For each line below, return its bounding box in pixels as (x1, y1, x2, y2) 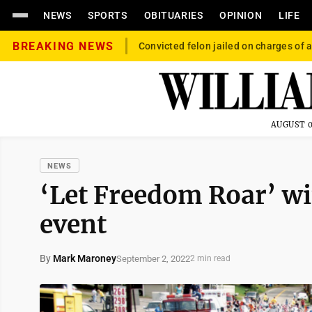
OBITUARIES (143, 10, 203, 21)
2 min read (190, 253, 231, 263)
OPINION (219, 10, 263, 21)
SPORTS (88, 10, 127, 21)
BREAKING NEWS (13, 39, 114, 53)
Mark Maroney (53, 253, 116, 264)
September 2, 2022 (116, 253, 190, 264)
